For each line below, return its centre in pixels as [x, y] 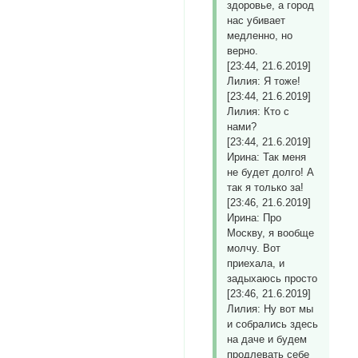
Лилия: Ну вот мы [270, 309]
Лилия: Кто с [259, 112]
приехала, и [256, 264]
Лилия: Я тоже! [264, 82]
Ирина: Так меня [267, 157]
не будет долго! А [271, 173]
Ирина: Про [255, 218]
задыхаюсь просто [272, 279]
